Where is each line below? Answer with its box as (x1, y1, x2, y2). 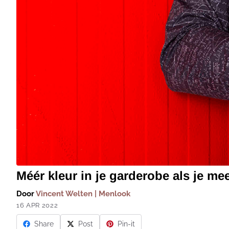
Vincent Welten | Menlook (36, 189, 130, 198)
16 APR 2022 (16, 201, 58, 209)
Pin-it (118, 219, 135, 228)
